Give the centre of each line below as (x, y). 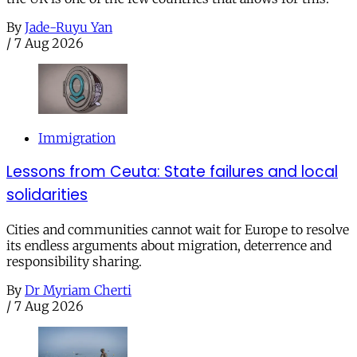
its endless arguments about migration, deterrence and (169, 246)
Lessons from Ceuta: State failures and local (172, 172)
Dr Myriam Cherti (78, 290)
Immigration (77, 137)
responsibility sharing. (74, 262)
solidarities (47, 195)
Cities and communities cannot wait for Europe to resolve (178, 230)
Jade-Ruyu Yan (69, 27)
